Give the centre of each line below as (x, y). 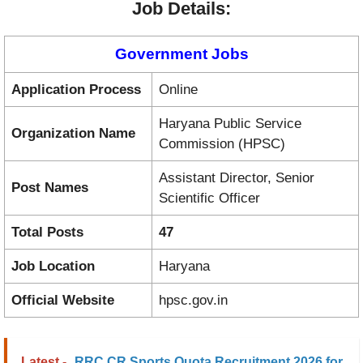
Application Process (76, 89)
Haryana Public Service (230, 123)
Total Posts (47, 232)
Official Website (63, 300)
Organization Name (73, 133)
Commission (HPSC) (222, 143)
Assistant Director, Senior (237, 177)
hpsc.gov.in (193, 300)
